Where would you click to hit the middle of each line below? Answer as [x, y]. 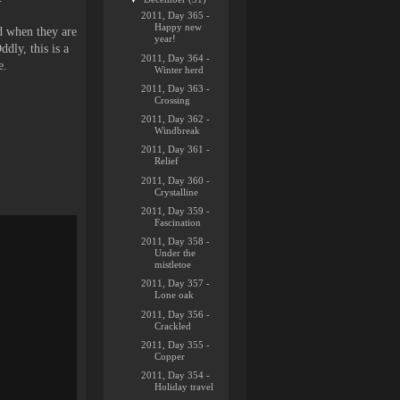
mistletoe [173, 264]
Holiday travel [184, 387]
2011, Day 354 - [176, 375]
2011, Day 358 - [176, 241]
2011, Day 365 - [176, 16]
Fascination [178, 222]
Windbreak [178, 130]
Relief [167, 161]
